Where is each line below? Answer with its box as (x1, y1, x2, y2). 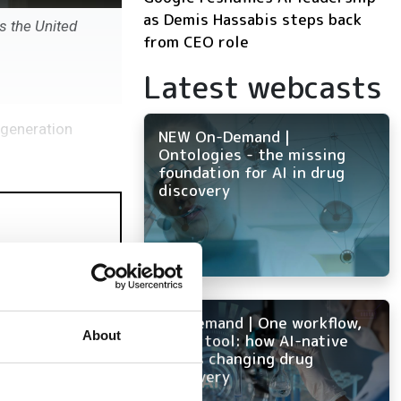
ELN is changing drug (158, 347, 313, 369)
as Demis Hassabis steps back (143, 8, 362, 30)
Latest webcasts (143, 64, 382, 108)
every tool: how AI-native (158, 329, 348, 351)
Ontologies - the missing (158, 143, 346, 165)
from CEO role (143, 30, 249, 52)
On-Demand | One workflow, (158, 311, 362, 333)
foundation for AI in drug (158, 161, 345, 183)
